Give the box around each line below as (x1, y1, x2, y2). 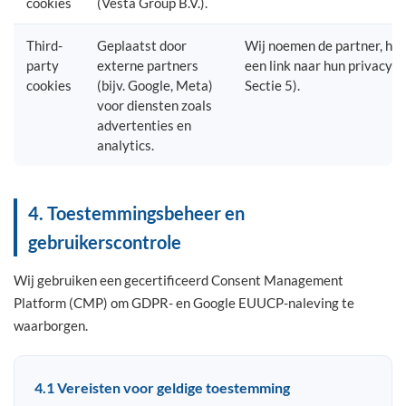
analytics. (97, 137, 154, 153)
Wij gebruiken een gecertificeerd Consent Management (14, 272, 343, 288)
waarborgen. (14, 317, 88, 333)
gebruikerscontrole (28, 231, 181, 253)
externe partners (97, 57, 198, 73)
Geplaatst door (97, 37, 187, 53)
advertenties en (97, 117, 191, 133)
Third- (26, 37, 63, 53)
